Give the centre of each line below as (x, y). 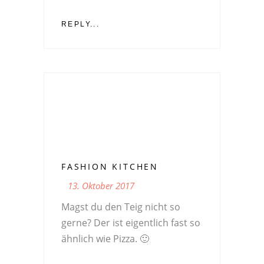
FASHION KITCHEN (110, 166)
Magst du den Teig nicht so (121, 207)
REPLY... (81, 24)
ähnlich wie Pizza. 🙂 (105, 238)
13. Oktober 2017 (101, 185)
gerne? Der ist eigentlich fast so (131, 222)
